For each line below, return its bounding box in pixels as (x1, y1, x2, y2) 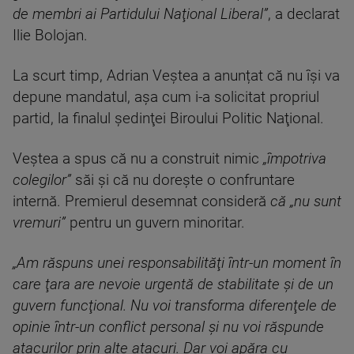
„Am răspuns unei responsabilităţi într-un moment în (13, 254, 341, 273)
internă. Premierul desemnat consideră (13, 193, 270, 211)
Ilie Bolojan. (13, 27, 88, 45)
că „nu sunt (270, 193, 341, 211)
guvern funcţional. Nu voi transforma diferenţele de (13, 297, 337, 315)
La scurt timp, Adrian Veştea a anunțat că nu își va (13, 67, 340, 85)
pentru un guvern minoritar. (66, 214, 249, 232)
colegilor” (13, 171, 71, 190)
